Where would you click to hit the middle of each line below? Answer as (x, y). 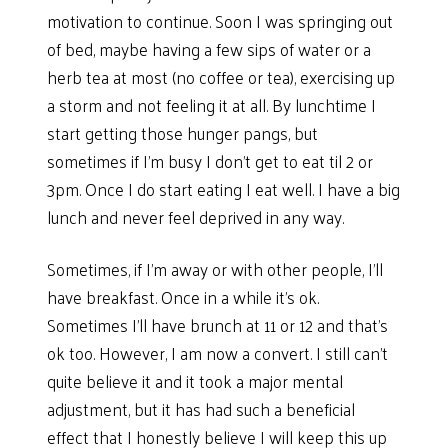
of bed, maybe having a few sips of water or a (209, 48)
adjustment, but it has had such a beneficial (201, 408)
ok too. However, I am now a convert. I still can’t (218, 352)
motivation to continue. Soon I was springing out (220, 20)
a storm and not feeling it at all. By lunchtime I (212, 104)
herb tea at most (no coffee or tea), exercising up (221, 76)
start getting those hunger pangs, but (183, 132)
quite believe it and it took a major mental (195, 380)
